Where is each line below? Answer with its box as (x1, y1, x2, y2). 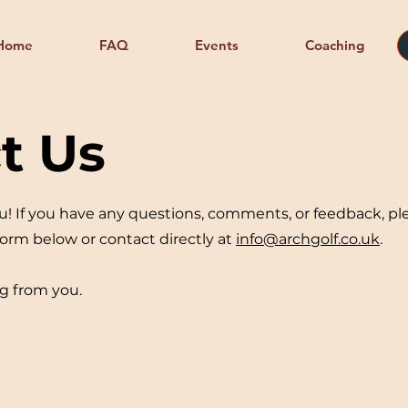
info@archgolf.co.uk (236, 230, 380, 248)
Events (194, 36, 239, 54)
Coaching (304, 36, 364, 54)
